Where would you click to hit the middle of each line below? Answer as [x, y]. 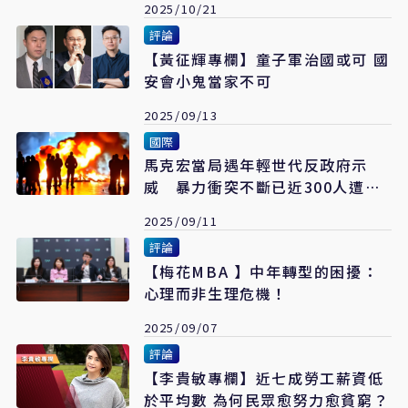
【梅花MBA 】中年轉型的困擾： [261, 272]
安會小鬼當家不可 [208, 81]
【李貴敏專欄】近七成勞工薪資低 [264, 378]
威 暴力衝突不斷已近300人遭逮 [262, 187]
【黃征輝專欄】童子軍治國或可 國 [258, 59]
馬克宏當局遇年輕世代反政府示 [255, 165]
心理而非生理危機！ [215, 294]
